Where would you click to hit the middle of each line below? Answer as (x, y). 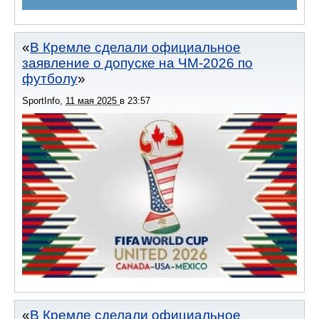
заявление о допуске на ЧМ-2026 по (137, 63)
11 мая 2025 (93, 100)
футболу (50, 78)
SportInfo (41, 100)
